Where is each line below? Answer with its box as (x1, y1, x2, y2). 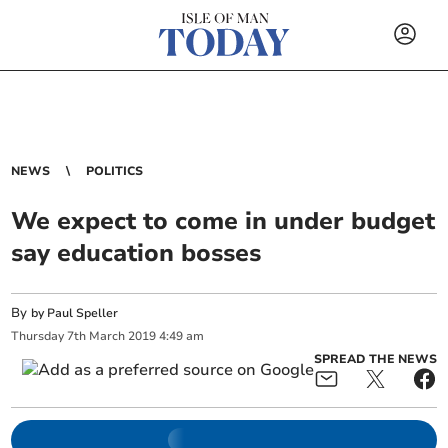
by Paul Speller (31, 305, 119, 321)
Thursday (11, 328, 65, 345)
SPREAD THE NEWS (313, 350, 437, 367)
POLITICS (86, 163, 144, 179)
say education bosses (11, 237, 262, 269)
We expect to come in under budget (11, 205, 436, 237)
